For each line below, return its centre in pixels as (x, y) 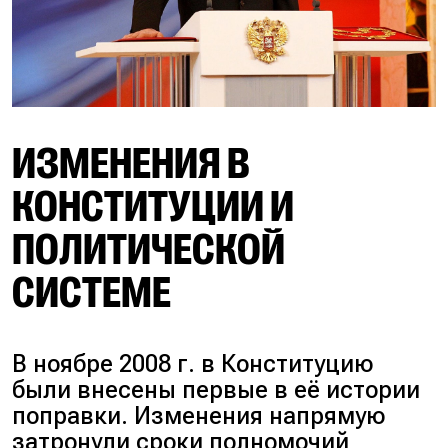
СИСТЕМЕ (92, 293)
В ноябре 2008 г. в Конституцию (193, 364)
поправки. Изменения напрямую (199, 416)
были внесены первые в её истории (216, 390)
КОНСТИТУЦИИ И (153, 207)
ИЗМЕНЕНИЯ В (131, 164)
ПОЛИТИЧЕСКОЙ (149, 250)
